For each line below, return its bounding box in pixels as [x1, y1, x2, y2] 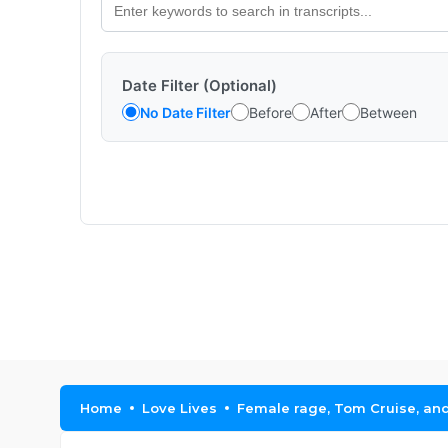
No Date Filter [140, 103, 231, 121]
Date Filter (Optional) [122, 76, 277, 95]
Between [360, 103, 417, 121]
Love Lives [142, 400, 217, 416]
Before [249, 103, 292, 121]
